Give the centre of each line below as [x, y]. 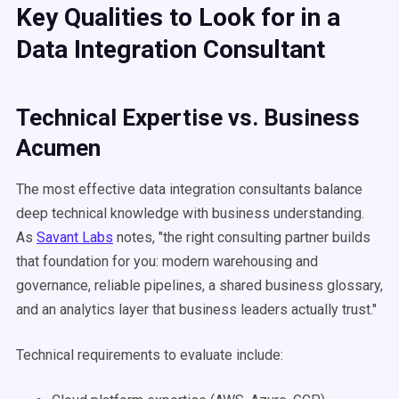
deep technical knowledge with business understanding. [190, 213]
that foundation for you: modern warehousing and [167, 261]
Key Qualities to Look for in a [178, 17]
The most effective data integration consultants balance [189, 189]
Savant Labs [75, 237]
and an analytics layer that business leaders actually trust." [196, 309]
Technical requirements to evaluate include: [150, 355]
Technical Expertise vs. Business [188, 118]
